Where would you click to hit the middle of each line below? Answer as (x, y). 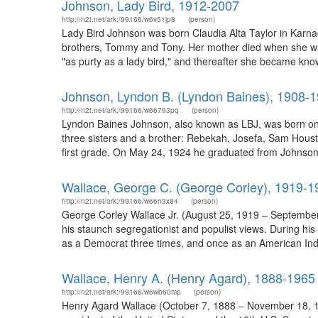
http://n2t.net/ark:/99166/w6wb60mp (121, 292)
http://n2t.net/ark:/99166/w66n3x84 (120, 201)
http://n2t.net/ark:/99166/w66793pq (120, 110)
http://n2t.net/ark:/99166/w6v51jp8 (119, 19)
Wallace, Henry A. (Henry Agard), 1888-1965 (188, 278)
